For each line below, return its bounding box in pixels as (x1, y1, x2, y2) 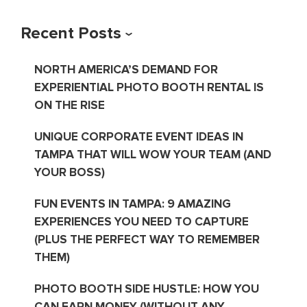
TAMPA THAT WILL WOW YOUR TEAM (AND (34, 147, 271, 162)
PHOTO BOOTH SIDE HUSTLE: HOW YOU (34, 281, 259, 296)
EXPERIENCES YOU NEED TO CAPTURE (34, 214, 249, 229)
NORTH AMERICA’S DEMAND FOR (34, 62, 218, 77)
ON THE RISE (34, 97, 105, 112)
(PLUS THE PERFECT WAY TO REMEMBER (34, 232, 260, 247)
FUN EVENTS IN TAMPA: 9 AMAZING (34, 196, 231, 211)
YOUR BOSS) (34, 164, 105, 180)
